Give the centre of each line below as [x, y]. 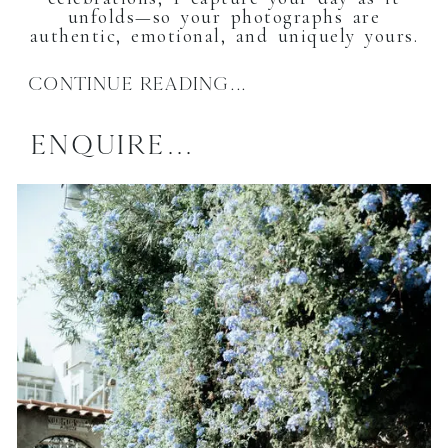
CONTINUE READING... [137, 84]
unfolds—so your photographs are [224, 17]
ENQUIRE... [112, 144]
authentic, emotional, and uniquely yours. [224, 36]
